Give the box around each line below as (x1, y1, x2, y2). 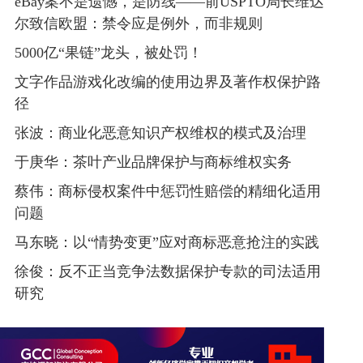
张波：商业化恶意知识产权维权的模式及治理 (14, 126, 306, 141)
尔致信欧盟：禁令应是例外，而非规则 (14, 17, 263, 32)
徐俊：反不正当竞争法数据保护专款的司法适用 (14, 264, 321, 280)
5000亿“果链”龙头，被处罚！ (14, 46, 203, 62)
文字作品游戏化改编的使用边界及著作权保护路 (14, 75, 321, 90)
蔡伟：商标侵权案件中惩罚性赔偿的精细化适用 (14, 184, 321, 199)
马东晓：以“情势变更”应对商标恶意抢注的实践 (14, 235, 319, 250)
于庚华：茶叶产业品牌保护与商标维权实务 (14, 155, 292, 170)
